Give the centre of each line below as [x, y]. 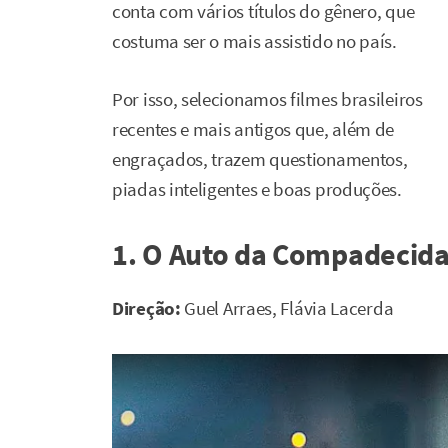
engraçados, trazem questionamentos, [260, 159]
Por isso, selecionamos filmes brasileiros [267, 99]
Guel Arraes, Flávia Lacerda [287, 308]
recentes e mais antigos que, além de [253, 129]
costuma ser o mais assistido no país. [254, 41]
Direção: [146, 308]
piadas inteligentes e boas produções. [257, 189]
